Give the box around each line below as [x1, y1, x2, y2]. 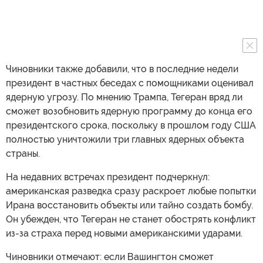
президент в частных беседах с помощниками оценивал [6, 77, 254, 89]
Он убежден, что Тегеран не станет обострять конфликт [6, 214, 256, 225]
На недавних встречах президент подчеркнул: [6, 171, 210, 183]
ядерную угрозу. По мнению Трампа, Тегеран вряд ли [6, 92, 242, 103]
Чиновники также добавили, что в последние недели [6, 63, 238, 75]
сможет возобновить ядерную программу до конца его [6, 106, 252, 117]
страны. [6, 148, 40, 160]
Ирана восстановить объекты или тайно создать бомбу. [6, 200, 253, 211]
